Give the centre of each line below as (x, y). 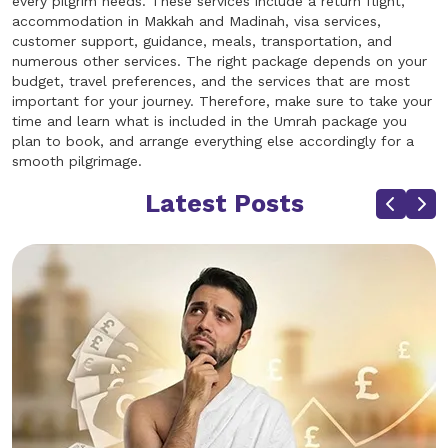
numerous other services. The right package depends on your (219, 61)
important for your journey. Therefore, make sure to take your (222, 101)
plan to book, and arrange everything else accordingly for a (213, 141)
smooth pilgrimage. (77, 161)
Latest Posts (224, 204)
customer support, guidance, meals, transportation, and (202, 41)
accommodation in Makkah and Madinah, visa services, (196, 21)
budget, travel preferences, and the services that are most (211, 81)
